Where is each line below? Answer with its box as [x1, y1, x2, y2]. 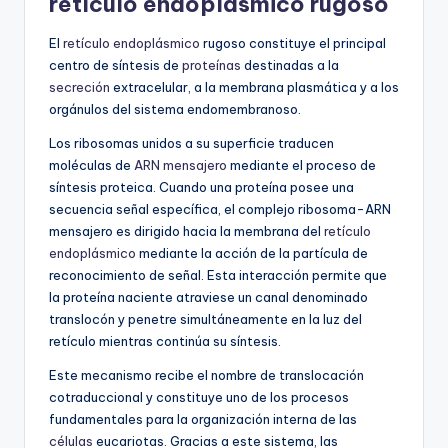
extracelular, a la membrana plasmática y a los [110, 79, 399, 96]
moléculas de [49, 157, 134, 174]
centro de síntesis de [49, 57, 182, 74]
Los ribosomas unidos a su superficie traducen [49, 135, 334, 152]
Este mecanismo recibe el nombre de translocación [49, 367, 364, 384]
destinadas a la [241, 57, 339, 74]
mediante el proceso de [227, 157, 376, 174]
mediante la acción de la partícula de [136, 245, 368, 262]
